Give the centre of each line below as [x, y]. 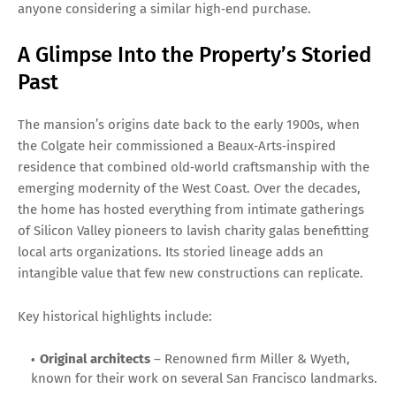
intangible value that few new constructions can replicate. [190, 274]
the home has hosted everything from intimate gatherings [191, 210]
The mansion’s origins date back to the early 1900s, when [189, 125]
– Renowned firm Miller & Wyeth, [250, 359]
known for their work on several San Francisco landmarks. [204, 379]
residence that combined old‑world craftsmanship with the [194, 168]
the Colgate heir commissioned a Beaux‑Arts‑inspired [177, 146]
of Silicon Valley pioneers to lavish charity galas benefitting [193, 231]
